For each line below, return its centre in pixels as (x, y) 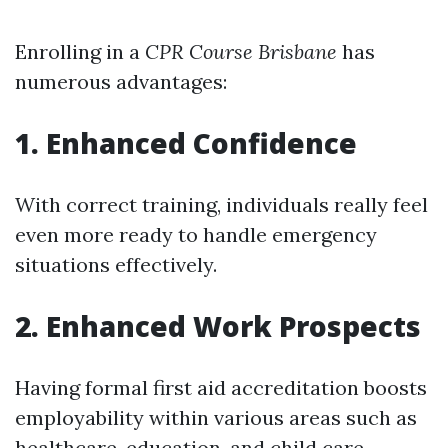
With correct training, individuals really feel (221, 204)
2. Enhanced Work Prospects (218, 326)
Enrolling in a (80, 51)
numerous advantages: (121, 81)
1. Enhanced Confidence (186, 143)
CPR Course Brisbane (241, 51)
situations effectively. (116, 264)
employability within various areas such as (216, 417)
